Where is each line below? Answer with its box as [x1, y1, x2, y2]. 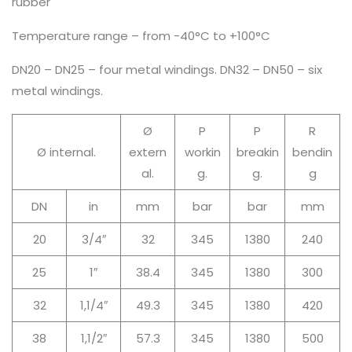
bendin [292, 144, 332, 160]
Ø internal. [37, 144, 96, 160]
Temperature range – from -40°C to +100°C [12, 27, 270, 44]
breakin [236, 144, 279, 160]
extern [129, 144, 167, 160]
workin [184, 144, 221, 160]
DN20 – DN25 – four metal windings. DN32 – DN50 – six [12, 61, 322, 78]
